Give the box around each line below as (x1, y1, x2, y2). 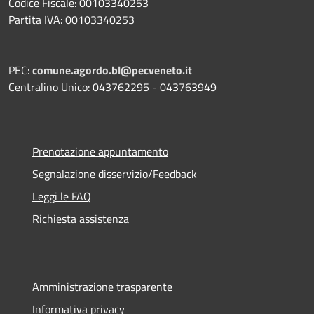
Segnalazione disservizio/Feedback (32, 165, 197, 182)
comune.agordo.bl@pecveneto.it (32, 61, 192, 78)
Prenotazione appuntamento (32, 142, 168, 160)
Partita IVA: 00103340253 (8, 11, 135, 28)
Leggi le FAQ (32, 187, 91, 205)
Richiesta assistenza (32, 210, 129, 227)
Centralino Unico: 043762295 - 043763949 (8, 78, 217, 95)
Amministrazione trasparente (32, 278, 172, 295)
